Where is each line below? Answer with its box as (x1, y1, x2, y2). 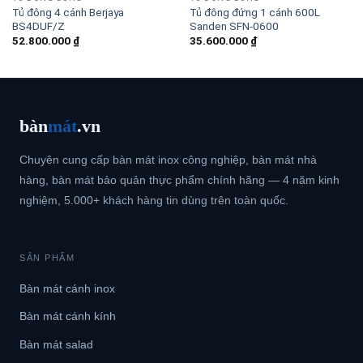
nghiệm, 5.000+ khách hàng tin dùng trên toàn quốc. (19, 193, 288, 207)
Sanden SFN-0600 (189, 19, 279, 32)
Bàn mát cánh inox (19, 281, 115, 295)
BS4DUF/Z (11, 19, 65, 32)
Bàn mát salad (19, 337, 93, 351)
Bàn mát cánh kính (19, 310, 116, 323)
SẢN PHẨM (19, 252, 75, 263)
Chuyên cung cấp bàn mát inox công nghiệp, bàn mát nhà (19, 152, 317, 166)
